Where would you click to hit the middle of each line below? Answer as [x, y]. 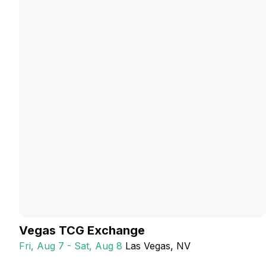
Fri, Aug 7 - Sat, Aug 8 [71, 246]
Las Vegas [148, 246]
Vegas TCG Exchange [82, 230]
